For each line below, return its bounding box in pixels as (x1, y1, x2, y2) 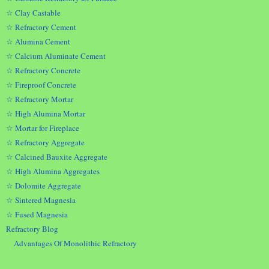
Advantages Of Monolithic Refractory (14, 237, 137, 249)
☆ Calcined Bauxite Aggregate (6, 151, 107, 162)
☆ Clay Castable (6, 7, 61, 18)
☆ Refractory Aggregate (6, 136, 85, 148)
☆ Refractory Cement (6, 21, 76, 32)
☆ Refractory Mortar (6, 93, 73, 104)
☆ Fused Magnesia (6, 208, 68, 220)
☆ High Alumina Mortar (6, 107, 85, 119)
